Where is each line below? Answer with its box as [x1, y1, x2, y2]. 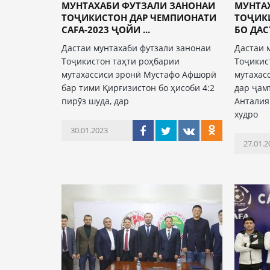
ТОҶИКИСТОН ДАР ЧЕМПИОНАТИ [61, 11, 216, 24]
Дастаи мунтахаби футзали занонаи [61, 42, 211, 54]
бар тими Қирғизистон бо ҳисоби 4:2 [61, 82, 215, 93]
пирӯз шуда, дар [61, 95, 129, 107]
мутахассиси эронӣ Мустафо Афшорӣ [61, 69, 216, 80]
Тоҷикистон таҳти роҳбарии [61, 55, 180, 67]
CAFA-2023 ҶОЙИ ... [61, 24, 150, 36]
